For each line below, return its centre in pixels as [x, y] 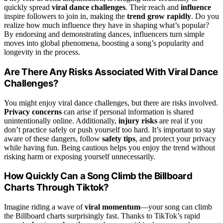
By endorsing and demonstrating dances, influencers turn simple [104, 34]
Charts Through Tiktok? [56, 188]
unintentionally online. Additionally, [61, 120]
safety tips [119, 138]
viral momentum [112, 207]
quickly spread [28, 7]
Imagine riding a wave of [44, 207]
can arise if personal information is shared [128, 111]
